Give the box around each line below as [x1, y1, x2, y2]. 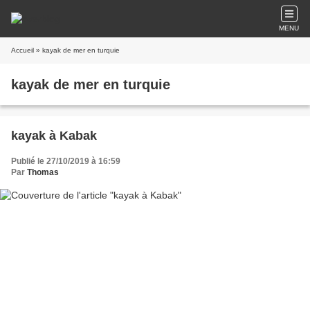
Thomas [27, 167, 59, 177]
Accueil [11, 46, 34, 54]
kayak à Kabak [11, 129, 97, 143]
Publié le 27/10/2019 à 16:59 [11, 156, 120, 166]
